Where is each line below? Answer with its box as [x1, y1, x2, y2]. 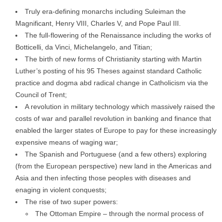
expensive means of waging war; [15, 138, 118, 146]
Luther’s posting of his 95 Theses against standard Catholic [15, 67, 202, 75]
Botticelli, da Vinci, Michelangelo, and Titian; [15, 43, 152, 51]
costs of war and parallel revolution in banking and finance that [15, 114, 211, 122]
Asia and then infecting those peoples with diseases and [15, 174, 191, 182]
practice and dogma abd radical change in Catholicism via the [15, 79, 208, 87]
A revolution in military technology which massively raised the [25, 103, 215, 111]
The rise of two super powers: [25, 198, 118, 206]
